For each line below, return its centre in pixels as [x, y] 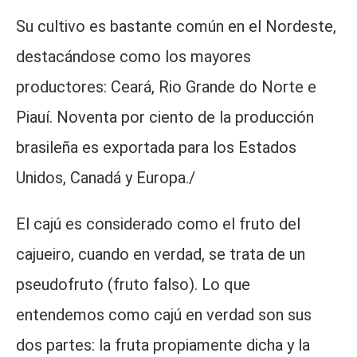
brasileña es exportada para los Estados [156, 147]
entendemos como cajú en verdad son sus [164, 315]
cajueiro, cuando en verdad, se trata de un [161, 254]
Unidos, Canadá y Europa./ [106, 178]
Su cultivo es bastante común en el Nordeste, [176, 26]
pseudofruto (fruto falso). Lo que [133, 284]
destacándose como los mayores [133, 57]
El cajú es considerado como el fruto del [158, 224]
